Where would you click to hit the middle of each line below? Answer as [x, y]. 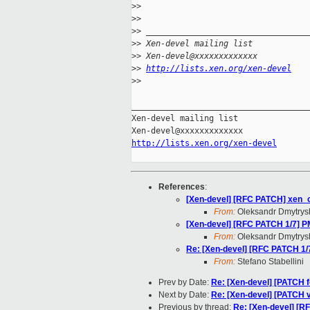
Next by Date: [185, 295]
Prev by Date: [185, 283]
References [182, 187]
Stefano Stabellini [270, 262]
